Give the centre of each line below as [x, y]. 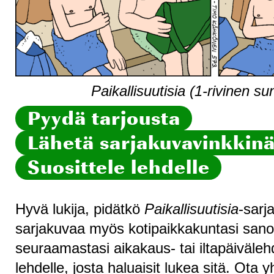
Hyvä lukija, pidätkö [80, 209]
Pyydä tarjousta [104, 119]
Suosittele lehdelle [119, 168]
